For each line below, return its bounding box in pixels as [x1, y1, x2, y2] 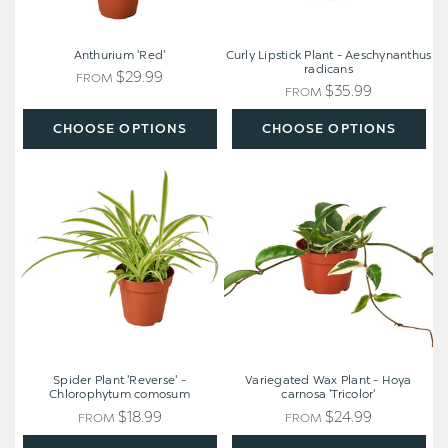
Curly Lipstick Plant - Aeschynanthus [225, 48, 432, 63]
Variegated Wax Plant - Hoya [245, 373, 412, 388]
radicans [304, 62, 353, 77]
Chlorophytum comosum [49, 387, 190, 402]
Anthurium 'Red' [73, 48, 166, 63]
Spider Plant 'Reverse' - [53, 373, 186, 388]
